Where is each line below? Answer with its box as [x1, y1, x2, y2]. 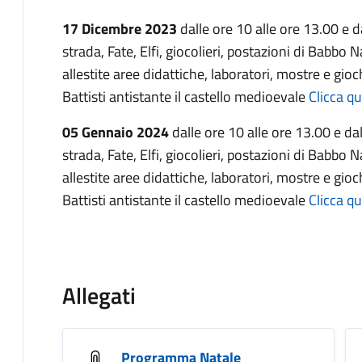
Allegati [62, 278, 136, 313]
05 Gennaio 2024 [62, 121, 172, 143]
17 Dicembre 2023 [62, 18, 180, 40]
